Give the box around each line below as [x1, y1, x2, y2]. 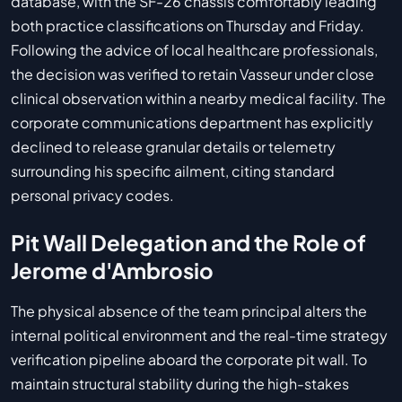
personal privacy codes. [11, 186, 174, 205]
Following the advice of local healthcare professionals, [11, 40, 378, 60]
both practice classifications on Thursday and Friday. [11, 16, 364, 36]
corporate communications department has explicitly [11, 113, 373, 133]
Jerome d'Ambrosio [11, 257, 214, 284]
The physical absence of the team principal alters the [11, 301, 367, 321]
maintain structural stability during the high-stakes [11, 374, 349, 394]
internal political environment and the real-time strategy [11, 326, 388, 345]
